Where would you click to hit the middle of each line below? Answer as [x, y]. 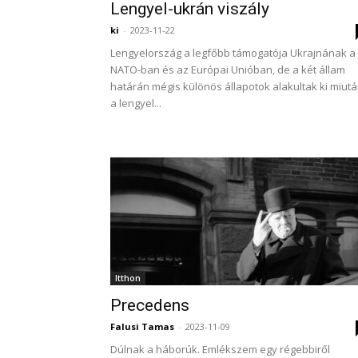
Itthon [128, 278]
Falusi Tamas [142, 326]
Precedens [150, 305]
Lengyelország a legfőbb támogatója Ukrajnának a [233, 53]
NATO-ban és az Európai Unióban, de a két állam [228, 70]
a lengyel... [136, 103]
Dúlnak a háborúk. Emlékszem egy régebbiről [220, 349]
